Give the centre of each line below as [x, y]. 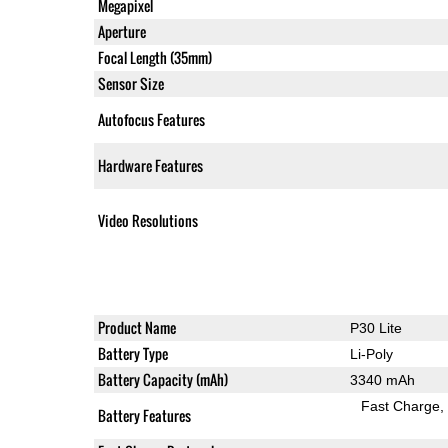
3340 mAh [382, 379]
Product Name [136, 327]
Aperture [121, 31]
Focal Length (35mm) [154, 57]
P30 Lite [375, 327]
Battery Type [132, 353]
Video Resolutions [147, 220]
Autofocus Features [151, 119]
